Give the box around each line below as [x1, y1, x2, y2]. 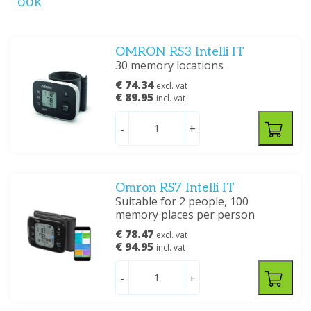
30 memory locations [115, 58, 224, 73]
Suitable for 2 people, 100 [115, 194, 249, 209]
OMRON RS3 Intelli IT [115, 44, 245, 59]
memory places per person [115, 207, 255, 222]
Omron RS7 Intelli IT [115, 180, 235, 195]
